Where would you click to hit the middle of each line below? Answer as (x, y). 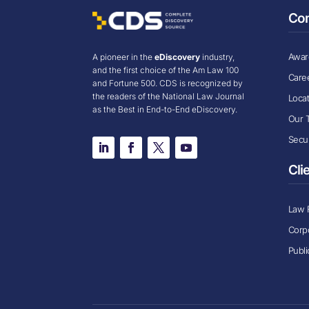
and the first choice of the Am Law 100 (166, 70)
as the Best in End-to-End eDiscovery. (165, 110)
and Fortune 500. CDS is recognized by (168, 83)
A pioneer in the (124, 57)
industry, (218, 57)
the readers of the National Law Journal (169, 97)
